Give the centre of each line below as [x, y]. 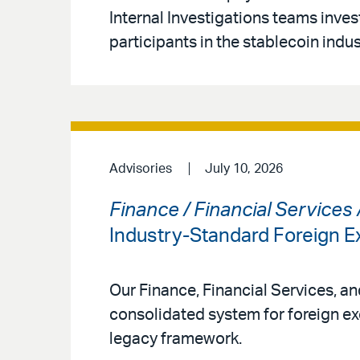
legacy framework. [176, 340]
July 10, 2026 [243, 168]
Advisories [141, 168]
